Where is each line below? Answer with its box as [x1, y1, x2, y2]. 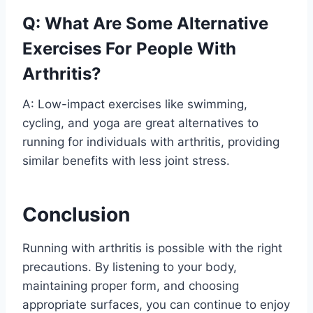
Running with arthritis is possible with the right [22, 241, 282, 256]
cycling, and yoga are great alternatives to [22, 116, 259, 131]
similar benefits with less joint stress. [22, 154, 230, 168]
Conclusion [22, 203, 130, 227]
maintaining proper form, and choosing [22, 279, 239, 293]
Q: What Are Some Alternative [22, 13, 268, 34]
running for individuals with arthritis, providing [22, 135, 279, 150]
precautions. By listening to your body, [22, 260, 237, 275]
